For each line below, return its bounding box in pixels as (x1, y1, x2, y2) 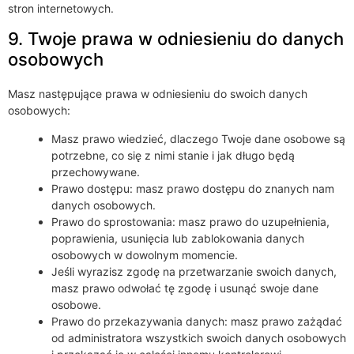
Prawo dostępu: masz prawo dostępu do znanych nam (51, 181, 334, 195)
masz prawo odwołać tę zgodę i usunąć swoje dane (51, 281, 318, 295)
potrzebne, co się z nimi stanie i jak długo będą (51, 148, 295, 162)
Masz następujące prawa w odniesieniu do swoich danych (8, 87, 307, 101)
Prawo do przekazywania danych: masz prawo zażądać (51, 314, 342, 328)
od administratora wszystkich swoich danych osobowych (51, 330, 346, 345)
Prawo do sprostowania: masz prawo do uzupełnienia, (51, 214, 330, 228)
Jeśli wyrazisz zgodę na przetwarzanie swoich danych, (51, 264, 337, 278)
